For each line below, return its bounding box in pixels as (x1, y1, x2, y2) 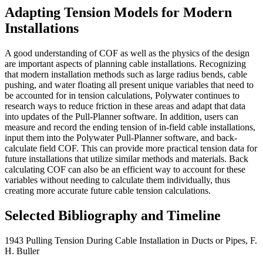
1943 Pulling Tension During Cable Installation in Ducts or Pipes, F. (5, 235, 257, 245)
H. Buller (5, 245, 39, 256)
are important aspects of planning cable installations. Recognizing (5, 59, 246, 69)
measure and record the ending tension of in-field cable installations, (5, 122, 255, 133)
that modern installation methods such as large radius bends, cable (5, 69, 247, 80)
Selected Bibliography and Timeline (5, 208, 221, 224)
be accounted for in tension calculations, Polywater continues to (5, 90, 240, 101)
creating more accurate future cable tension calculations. (5, 186, 211, 196)
